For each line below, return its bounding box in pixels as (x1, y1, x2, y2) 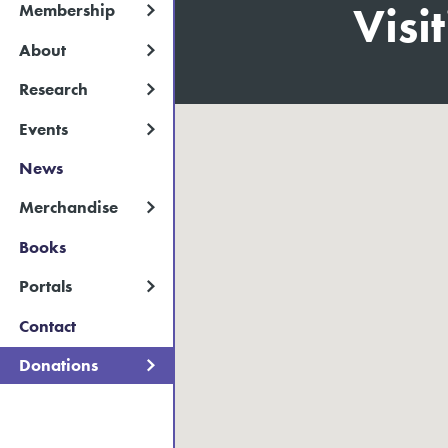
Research (19, 78, 89, 101)
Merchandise (19, 196, 119, 219)
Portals (19, 275, 73, 298)
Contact (19, 314, 77, 337)
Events (19, 117, 69, 140)
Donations (19, 354, 99, 377)
